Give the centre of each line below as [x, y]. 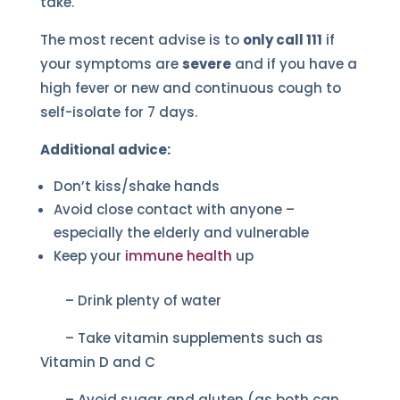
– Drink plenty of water [130, 300]
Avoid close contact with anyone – [174, 209]
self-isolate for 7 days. [118, 112]
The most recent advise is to [141, 39]
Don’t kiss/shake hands [136, 186]
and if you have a [294, 63]
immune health [180, 255]
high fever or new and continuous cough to [190, 87]
